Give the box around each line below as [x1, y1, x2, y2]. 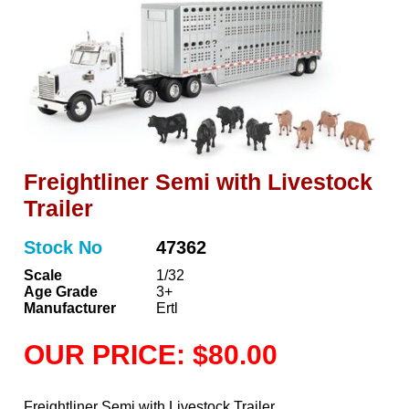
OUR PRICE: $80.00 [24, 340, 278, 371]
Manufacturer [24, 300, 117, 317]
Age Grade [24, 284, 99, 300]
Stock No [24, 237, 103, 258]
